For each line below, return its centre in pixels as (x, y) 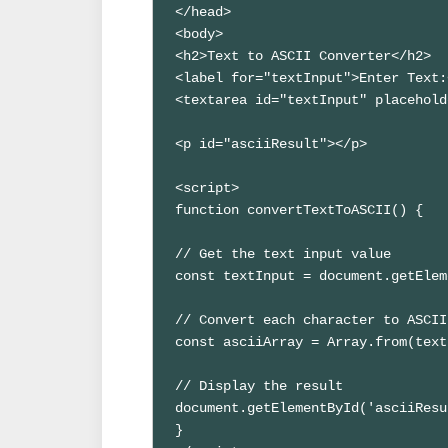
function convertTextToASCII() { (299, 209)
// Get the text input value (283, 253)
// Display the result (259, 385)
